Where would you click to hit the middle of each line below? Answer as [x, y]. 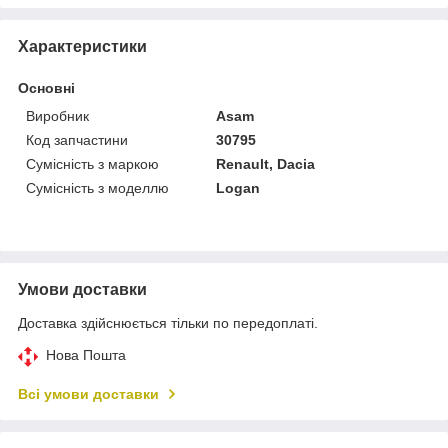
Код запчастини [77, 139]
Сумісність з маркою [92, 163]
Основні [46, 87]
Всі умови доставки [88, 393]
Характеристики [82, 46]
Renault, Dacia [266, 163]
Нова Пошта [86, 354]
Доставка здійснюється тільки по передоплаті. [168, 322]
